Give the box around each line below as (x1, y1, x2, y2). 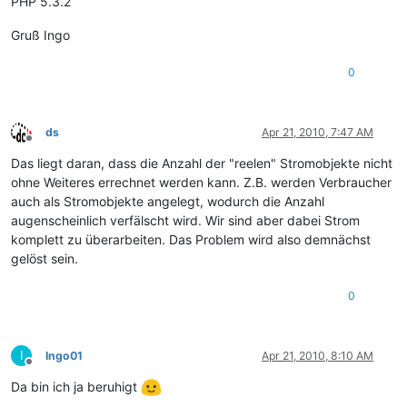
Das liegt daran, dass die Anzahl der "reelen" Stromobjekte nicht (11, 154, 392, 171)
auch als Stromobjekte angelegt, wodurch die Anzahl (11, 193, 324, 209)
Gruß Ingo (11, 26, 70, 43)
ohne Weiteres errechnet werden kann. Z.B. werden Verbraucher (11, 174, 392, 190)
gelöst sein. (11, 250, 78, 266)
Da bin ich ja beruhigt (11, 378, 141, 394)
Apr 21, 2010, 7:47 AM (262, 124, 373, 139)
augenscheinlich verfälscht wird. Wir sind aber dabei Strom (11, 212, 360, 228)
